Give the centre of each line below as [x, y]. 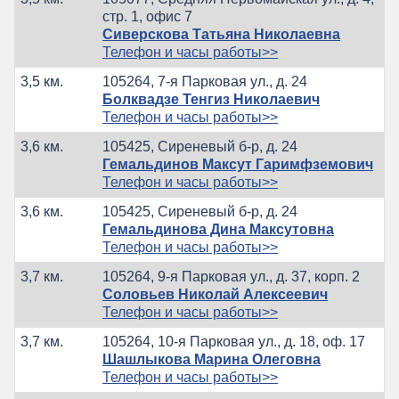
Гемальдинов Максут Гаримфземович [238, 164]
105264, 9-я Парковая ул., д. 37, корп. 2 [231, 276]
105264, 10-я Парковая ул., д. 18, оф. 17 [234, 341]
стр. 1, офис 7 [147, 16]
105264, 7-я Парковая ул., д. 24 [205, 81]
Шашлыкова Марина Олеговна [212, 359]
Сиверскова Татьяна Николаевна [221, 34]
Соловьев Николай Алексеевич [215, 294]
